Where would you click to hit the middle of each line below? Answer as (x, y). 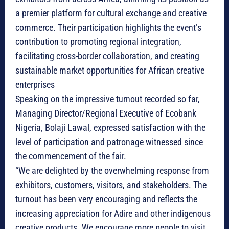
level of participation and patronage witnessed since (109, 142)
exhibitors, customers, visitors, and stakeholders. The (111, 185)
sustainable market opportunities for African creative (110, 71)
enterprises (35, 85)
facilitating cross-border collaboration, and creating (107, 56)
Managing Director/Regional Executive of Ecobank (106, 113)
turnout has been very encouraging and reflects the (106, 199)
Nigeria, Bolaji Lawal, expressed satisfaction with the (110, 128)
